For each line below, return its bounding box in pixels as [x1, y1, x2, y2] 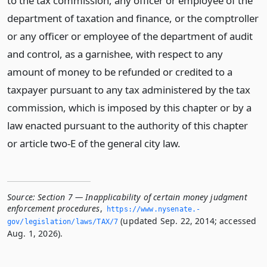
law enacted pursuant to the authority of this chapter [7, 119, 248, 132]
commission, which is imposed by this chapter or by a [7, 101, 252, 114]
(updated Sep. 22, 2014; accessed [118, 215, 257, 226]
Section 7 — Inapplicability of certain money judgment [38, 191, 247, 203]
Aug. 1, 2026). [7, 228, 63, 239]
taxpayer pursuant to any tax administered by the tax [7, 83, 250, 97]
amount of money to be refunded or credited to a [7, 65, 232, 79]
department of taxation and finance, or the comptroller [7, 11, 259, 25]
